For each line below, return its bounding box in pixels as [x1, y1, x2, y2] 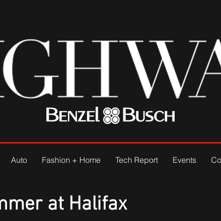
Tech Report [115, 155, 158, 165]
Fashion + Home [42, 155, 101, 165]
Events [173, 155, 196, 165]
